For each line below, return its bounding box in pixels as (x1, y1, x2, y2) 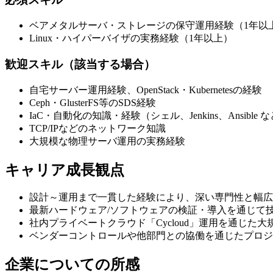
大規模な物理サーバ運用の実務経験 (29, 135, 185, 146)
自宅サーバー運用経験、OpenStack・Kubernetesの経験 (29, 84, 262, 95)
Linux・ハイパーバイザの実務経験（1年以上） (29, 33, 233, 44)
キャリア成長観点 (5, 161, 124, 178)
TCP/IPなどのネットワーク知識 (29, 122, 166, 133)
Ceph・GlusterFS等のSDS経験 (29, 97, 156, 108)
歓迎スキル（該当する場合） (5, 57, 155, 71)
